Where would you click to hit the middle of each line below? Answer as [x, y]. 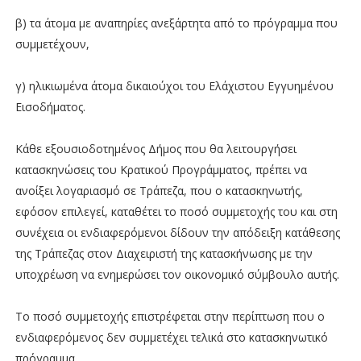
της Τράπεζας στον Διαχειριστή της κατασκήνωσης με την [164, 253]
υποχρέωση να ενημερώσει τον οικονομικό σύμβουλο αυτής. [177, 274]
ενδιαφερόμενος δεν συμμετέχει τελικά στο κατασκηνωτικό [171, 337]
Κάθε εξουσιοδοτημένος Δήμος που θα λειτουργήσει [156, 148]
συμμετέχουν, [52, 44]
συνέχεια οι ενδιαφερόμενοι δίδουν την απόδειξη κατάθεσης [177, 232]
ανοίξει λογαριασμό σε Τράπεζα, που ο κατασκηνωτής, [159, 190]
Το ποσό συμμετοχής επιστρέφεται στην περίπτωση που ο [170, 316]
